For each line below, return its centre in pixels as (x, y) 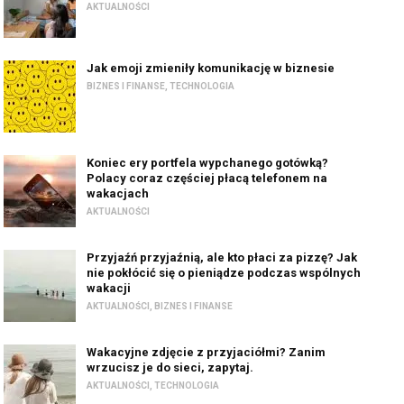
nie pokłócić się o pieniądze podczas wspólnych (224, 273)
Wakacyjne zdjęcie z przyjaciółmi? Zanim (207, 352)
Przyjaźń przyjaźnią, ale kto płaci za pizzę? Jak (222, 257)
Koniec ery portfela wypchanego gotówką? (208, 163)
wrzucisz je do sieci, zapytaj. (170, 367)
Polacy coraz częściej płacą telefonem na (207, 178)
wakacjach (118, 193)
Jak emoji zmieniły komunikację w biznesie (211, 68)
